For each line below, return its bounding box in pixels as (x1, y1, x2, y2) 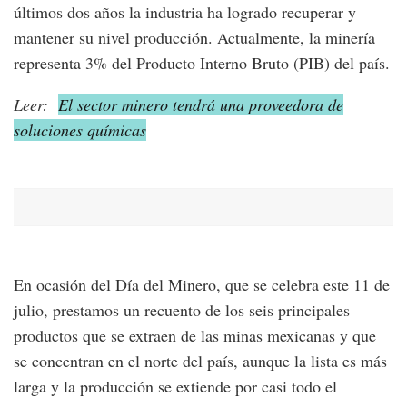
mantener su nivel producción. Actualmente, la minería (14, 26, 375, 49)
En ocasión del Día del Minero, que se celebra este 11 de (14, 273, 390, 296)
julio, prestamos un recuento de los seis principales (14, 299, 350, 322)
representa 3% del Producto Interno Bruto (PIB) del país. (14, 52, 390, 74)
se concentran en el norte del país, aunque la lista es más (14, 350, 387, 372)
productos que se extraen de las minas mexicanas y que (14, 324, 376, 347)
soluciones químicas (14, 119, 146, 142)
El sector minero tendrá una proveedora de (58, 94, 343, 116)
